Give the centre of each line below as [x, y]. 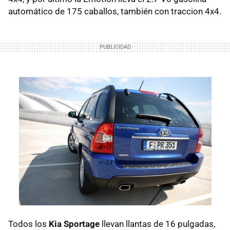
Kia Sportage [74, 224]
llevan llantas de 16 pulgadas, [157, 224]
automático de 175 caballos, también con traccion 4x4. [115, 12]
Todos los [28, 224]
